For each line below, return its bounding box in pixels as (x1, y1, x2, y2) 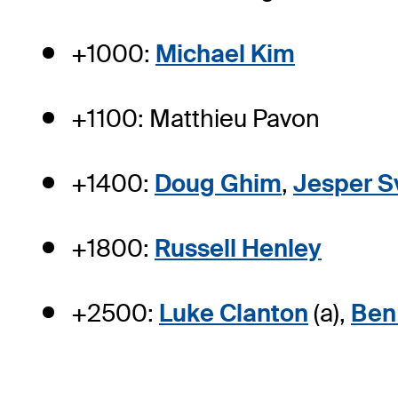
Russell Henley (155, 233, 322, 265)
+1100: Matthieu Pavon (71, 103, 320, 135)
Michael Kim (155, 38, 295, 70)
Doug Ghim (155, 168, 282, 200)
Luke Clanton (159, 298, 308, 330)
